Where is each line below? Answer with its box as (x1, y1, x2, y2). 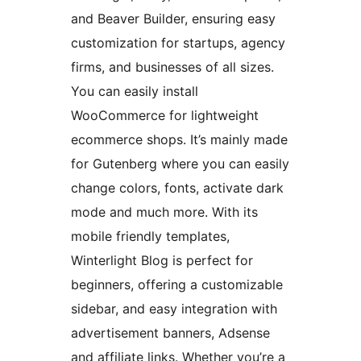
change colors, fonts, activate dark (71, 179, 284, 196)
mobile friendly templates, (71, 227, 230, 244)
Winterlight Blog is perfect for (71, 251, 253, 268)
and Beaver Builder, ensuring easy (71, 10, 276, 27)
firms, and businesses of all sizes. (71, 58, 274, 75)
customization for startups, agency (71, 34, 285, 51)
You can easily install (71, 82, 198, 99)
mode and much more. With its (71, 203, 258, 220)
